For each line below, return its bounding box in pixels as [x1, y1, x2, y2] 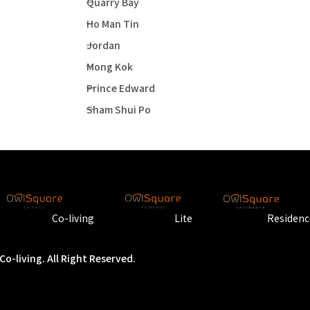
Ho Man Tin [86, 17, 139, 31]
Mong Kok [86, 60, 133, 74]
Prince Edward [86, 81, 155, 95]
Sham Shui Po [86, 102, 151, 117]
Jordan [86, 38, 120, 53]
